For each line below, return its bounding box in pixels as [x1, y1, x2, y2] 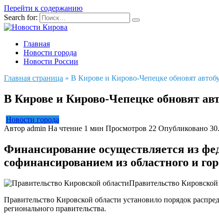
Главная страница [4, 74, 63, 82]
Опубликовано [158, 124, 208, 132]
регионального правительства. [4, 204, 106, 213]
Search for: [4, 13, 38, 22]
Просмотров [106, 124, 147, 132]
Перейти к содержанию [4, 4, 83, 12]
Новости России [23, 57, 78, 66]
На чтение [48, 124, 82, 132]
